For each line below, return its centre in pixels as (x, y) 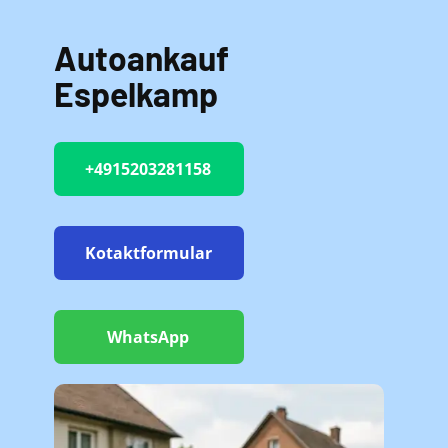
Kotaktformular (148, 253)
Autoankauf (141, 57)
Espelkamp (136, 93)
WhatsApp (148, 337)
